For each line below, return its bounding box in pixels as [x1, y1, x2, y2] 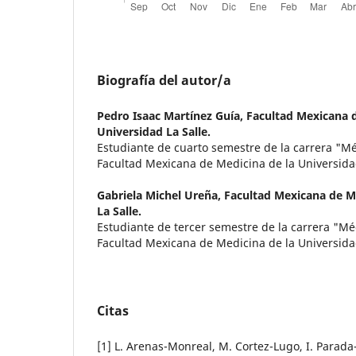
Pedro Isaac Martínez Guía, [97, 108, 246, 124]
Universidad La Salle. [97, 124, 211, 140]
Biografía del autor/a [97, 72, 231, 90]
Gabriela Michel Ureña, [97, 188, 224, 203]
